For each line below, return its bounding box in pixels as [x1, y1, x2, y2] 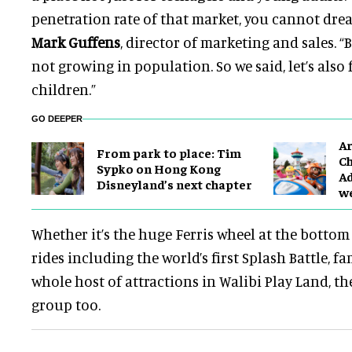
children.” [31, 80, 96, 98]
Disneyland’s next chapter [97, 176, 252, 192]
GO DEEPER [31, 114, 82, 123]
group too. [31, 295, 101, 313]
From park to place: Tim [97, 145, 241, 160]
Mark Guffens [31, 33, 120, 51]
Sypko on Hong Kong [97, 160, 221, 176]
